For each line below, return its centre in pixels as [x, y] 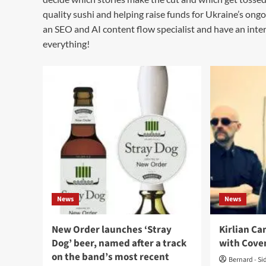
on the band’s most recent [110, 257]
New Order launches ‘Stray [112, 230]
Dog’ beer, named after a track [119, 243]
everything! [66, 44]
